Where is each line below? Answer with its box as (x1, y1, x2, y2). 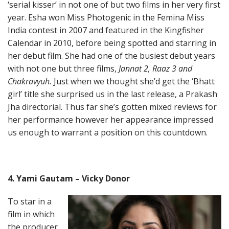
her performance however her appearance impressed (8, 114, 213, 125)
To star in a (8, 196, 52, 207)
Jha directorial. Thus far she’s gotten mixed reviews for (8, 101, 217, 112)
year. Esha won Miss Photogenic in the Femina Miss (8, 12, 204, 23)
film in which (8, 209, 55, 220)
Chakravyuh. (8, 76, 52, 87)
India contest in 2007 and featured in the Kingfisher (8, 25, 204, 36)
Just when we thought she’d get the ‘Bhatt (52, 76, 215, 87)
